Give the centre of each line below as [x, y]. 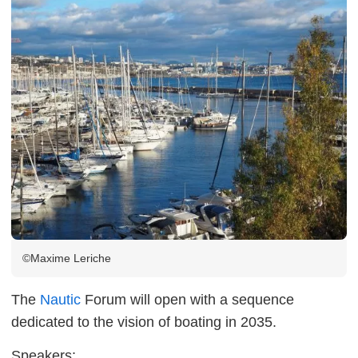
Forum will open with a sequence [187, 300]
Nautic [60, 300]
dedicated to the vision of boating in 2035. [144, 322]
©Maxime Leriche [67, 258]
